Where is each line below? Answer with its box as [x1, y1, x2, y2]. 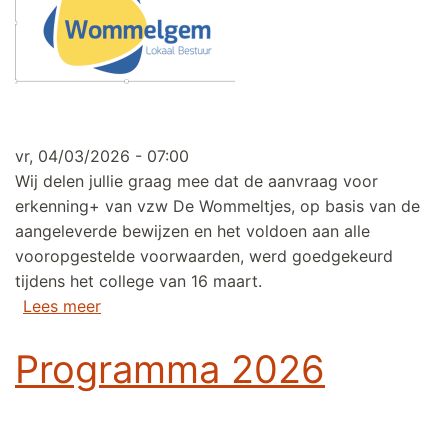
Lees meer [23, 296, 101, 317]
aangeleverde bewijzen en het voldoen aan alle [15, 221, 370, 242]
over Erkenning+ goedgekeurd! [100, 295, 335, 316]
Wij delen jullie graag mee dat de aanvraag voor [15, 171, 378, 192]
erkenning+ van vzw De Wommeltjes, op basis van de [15, 196, 420, 217]
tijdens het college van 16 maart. [15, 271, 262, 292]
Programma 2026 [15, 346, 325, 393]
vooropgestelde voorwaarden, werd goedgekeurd [15, 246, 393, 267]
